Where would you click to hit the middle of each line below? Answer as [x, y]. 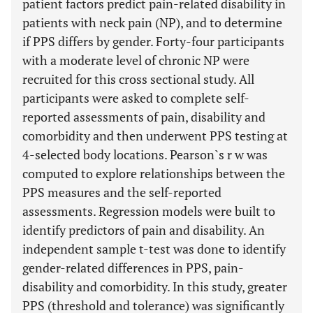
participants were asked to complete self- [136, 98]
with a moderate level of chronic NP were [136, 60]
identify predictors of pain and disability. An [144, 230]
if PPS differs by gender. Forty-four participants [153, 41]
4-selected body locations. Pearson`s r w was [145, 154]
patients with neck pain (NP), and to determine [152, 22]
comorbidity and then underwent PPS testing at [155, 136]
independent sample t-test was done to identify [154, 249]
